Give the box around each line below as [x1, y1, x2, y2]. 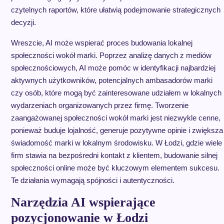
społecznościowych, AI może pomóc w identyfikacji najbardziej [10, 63, 215, 72]
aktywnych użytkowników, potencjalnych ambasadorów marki [10, 76, 212, 84]
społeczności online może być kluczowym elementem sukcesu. [10, 163, 219, 172]
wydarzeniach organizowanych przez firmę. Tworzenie [10, 101, 188, 109]
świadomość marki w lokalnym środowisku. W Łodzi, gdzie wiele [10, 138, 222, 147]
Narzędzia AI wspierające [10, 195, 155, 209]
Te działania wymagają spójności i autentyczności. [10, 176, 174, 184]
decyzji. [10, 18, 36, 26]
